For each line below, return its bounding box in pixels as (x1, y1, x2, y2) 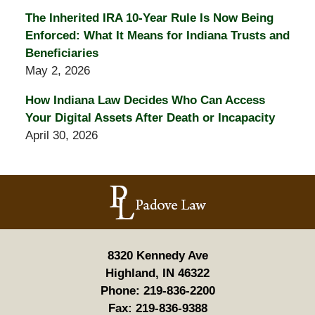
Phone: (100, 284, 140, 298)
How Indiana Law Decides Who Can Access (25, 94, 265, 108)
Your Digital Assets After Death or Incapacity (25, 111, 275, 125)
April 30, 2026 (25, 129, 98, 143)
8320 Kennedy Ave (107, 249, 208, 263)
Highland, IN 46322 (105, 266, 210, 281)
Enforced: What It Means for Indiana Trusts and (25, 29, 290, 43)
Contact (157, 176, 198, 191)
